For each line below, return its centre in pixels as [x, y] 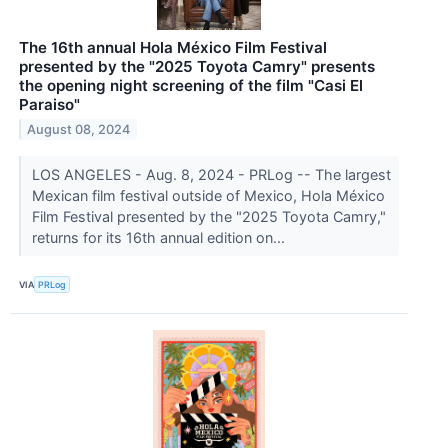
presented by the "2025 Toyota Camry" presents [197, 67]
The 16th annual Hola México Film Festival [173, 48]
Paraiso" [49, 105]
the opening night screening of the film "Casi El [191, 86]
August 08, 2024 [79, 130]
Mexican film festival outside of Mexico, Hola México [208, 196]
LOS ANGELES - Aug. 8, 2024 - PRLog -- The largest [211, 175]
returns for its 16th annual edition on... [160, 238]
